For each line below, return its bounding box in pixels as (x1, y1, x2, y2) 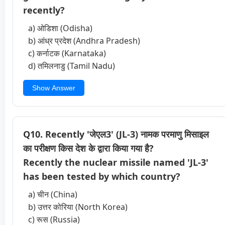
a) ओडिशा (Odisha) (28, 22, 92, 34)
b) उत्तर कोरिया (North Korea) (28, 201, 128, 212)
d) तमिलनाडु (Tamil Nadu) (28, 60, 115, 71)
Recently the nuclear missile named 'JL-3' (23, 156, 208, 168)
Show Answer (32, 83, 75, 92)
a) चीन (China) (28, 188, 77, 200)
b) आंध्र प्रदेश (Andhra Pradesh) (28, 35, 140, 46)
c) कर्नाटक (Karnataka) (28, 47, 106, 59)
